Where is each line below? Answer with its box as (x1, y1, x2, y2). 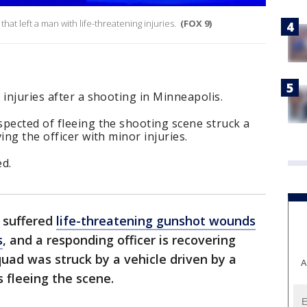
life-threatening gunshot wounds (56, 212, 256, 230)
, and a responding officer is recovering (3, 232, 236, 249)
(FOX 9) (180, 17, 212, 30)
